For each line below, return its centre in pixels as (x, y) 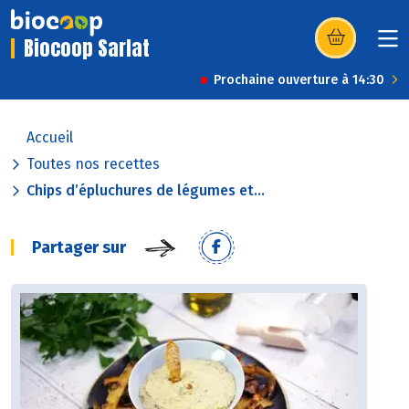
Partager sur (79, 248)
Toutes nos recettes (93, 164)
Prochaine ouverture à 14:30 (299, 80)
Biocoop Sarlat (87, 48)
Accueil (50, 138)
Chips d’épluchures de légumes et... (146, 191)
